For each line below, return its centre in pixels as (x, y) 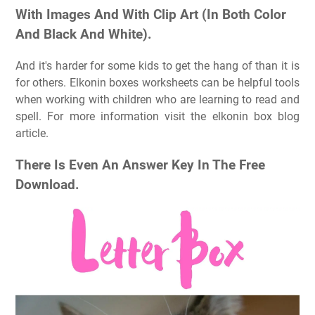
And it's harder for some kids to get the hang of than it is (157, 66)
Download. (47, 185)
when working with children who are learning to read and (157, 100)
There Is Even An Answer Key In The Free (140, 165)
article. (32, 134)
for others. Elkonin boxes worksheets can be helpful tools (157, 83)
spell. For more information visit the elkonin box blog (157, 117)
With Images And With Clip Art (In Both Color (151, 15)
